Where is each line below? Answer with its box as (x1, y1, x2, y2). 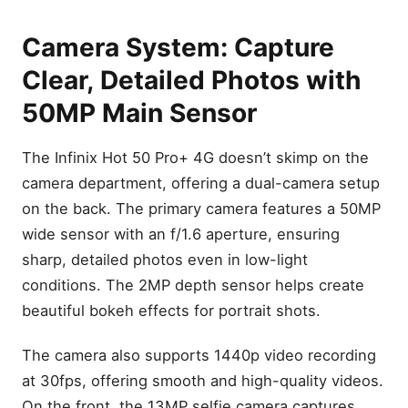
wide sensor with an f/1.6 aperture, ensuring (22, 224, 340, 243)
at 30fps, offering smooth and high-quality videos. (22, 372, 383, 391)
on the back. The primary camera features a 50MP (22, 199, 381, 218)
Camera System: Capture (22, 31, 334, 63)
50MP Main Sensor (22, 97, 257, 128)
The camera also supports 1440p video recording (22, 346, 376, 365)
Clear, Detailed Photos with (22, 64, 362, 96)
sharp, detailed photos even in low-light (22, 250, 308, 269)
